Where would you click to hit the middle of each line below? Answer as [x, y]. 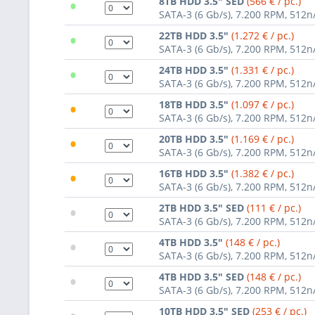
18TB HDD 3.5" [195, 104]
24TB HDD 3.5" [195, 70]
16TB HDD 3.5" [195, 173]
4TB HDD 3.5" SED [203, 276]
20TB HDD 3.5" [195, 139]
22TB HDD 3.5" [195, 35]
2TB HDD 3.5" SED [203, 207]
